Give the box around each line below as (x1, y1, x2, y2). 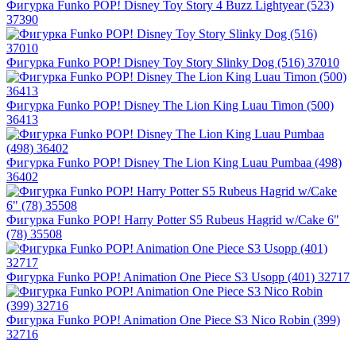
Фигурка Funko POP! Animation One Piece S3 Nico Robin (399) (6, 313, 340, 327)
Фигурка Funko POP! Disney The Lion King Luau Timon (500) (6, 99, 334, 113)
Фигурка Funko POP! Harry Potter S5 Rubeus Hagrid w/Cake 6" (6, 213, 339, 227)
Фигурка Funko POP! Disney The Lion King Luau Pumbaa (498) (6, 156, 342, 170)
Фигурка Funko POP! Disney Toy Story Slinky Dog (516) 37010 (6, 56, 339, 70)
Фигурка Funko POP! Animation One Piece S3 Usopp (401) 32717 (6, 270, 350, 284)
